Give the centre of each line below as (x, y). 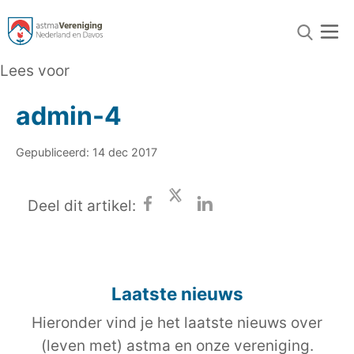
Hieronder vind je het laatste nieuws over (177, 323)
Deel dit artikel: (82, 206)
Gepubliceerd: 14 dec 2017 (87, 152)
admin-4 (69, 116)
